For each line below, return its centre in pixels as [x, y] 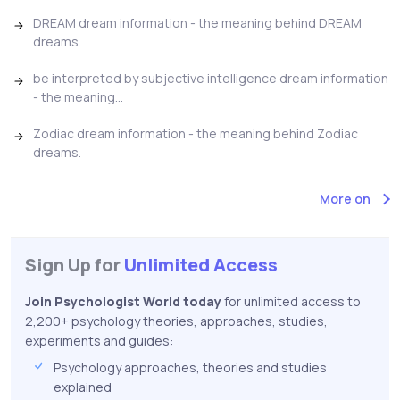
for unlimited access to [291, 302]
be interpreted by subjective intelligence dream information [211, 79]
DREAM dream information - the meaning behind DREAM [197, 23]
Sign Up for [75, 265]
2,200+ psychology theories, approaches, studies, [176, 321]
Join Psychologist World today [123, 302]
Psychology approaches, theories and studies [190, 368]
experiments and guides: [99, 341]
